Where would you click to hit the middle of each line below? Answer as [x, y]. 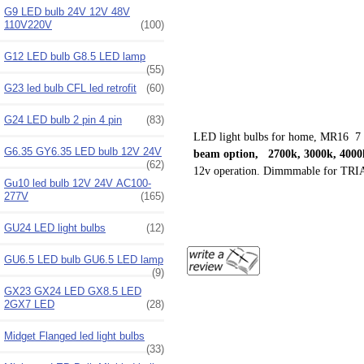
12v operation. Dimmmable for [266, 171]
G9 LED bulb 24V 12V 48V [67, 11]
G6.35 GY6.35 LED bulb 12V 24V [83, 151]
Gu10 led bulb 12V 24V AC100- [78, 183]
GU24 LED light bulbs [55, 227]
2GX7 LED [29, 304]
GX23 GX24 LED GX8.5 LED [73, 291]
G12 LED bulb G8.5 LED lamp [75, 56]
